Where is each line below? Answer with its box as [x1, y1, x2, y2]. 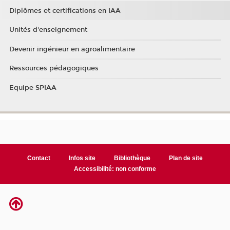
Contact [27, 154, 51, 162]
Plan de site [168, 154, 203, 162]
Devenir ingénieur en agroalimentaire [9, 45, 135, 53]
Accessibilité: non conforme [74, 165, 156, 172]
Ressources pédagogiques [9, 64, 99, 73]
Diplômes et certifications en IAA [9, 6, 121, 15]
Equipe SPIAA [9, 83, 56, 92]
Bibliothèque [113, 154, 150, 162]
